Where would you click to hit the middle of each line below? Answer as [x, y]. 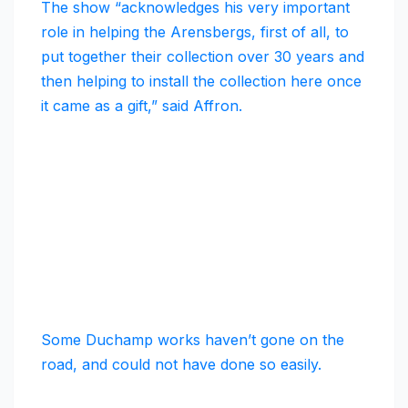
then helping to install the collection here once [201, 82]
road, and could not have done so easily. [181, 365]
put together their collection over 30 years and [203, 57]
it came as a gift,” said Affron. [142, 106]
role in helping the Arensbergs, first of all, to [195, 32]
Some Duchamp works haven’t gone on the [193, 340]
